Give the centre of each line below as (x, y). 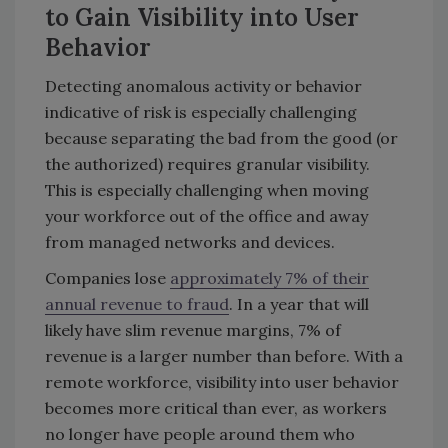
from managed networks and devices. (192, 242)
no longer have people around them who (200, 434)
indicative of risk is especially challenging (201, 112)
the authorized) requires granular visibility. (207, 164)
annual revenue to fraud (137, 304)
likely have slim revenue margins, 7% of (193, 330)
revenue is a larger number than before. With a (224, 356)
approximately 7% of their (269, 278)
